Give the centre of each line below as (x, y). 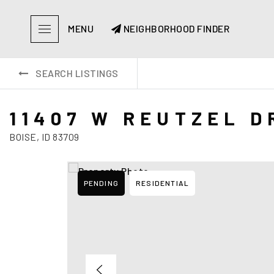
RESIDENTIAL (162, 183)
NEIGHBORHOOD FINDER (175, 28)
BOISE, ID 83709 (44, 137)
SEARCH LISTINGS (77, 73)
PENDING (101, 183)
